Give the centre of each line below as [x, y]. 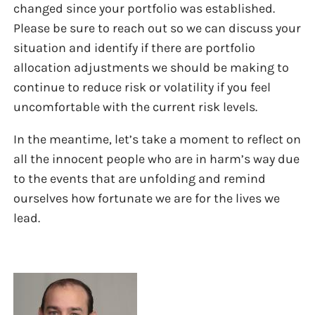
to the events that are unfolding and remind [140, 178]
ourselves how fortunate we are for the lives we [147, 198]
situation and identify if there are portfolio [135, 47]
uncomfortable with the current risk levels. [136, 107]
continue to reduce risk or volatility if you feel [142, 87]
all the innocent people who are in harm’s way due [157, 159]
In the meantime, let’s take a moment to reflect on [157, 139]
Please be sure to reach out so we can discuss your [157, 28]
